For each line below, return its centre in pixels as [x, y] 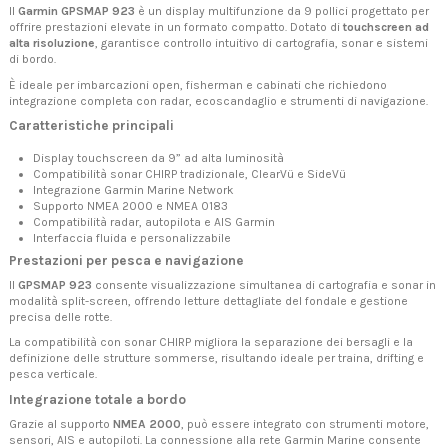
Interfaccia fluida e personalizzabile [132, 237]
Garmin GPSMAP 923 [76, 11]
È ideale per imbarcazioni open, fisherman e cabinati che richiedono [198, 84]
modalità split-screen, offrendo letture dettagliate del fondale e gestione [208, 300]
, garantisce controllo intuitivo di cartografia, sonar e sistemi [261, 43]
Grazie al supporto [61, 424]
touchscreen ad [386, 27]
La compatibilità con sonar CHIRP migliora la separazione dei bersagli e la [211, 342]
